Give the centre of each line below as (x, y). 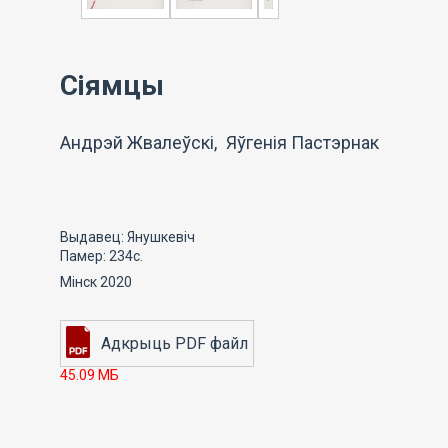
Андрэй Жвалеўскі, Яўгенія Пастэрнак (219, 142)
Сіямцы (112, 85)
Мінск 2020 (96, 282)
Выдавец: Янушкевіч (127, 237)
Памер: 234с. (101, 256)
